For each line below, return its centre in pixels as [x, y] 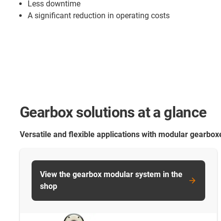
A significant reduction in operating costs [99, 16]
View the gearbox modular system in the [111, 175]
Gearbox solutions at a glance [113, 112]
